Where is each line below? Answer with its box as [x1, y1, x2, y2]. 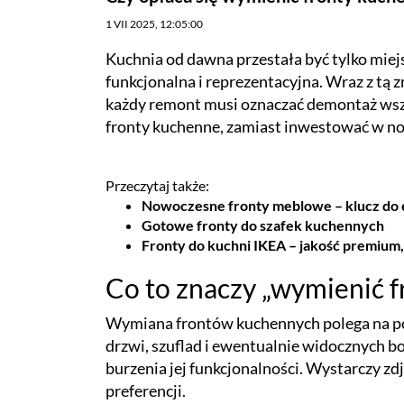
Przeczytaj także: [106, 176, 209, 194]
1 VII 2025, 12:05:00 [106, 16, 203, 31]
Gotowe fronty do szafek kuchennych [142, 216, 384, 234]
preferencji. [106, 380, 186, 400]
